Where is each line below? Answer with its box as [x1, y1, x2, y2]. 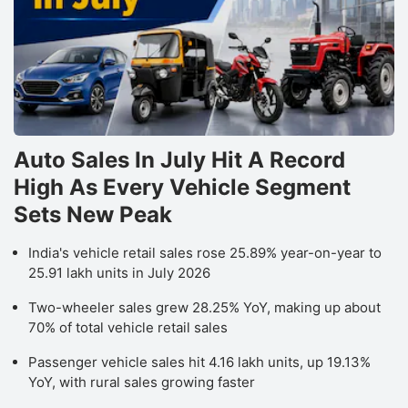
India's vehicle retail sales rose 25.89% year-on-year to [28, 243, 382, 261]
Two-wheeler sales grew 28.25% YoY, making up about [28, 298, 381, 316]
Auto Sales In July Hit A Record [14, 146, 345, 173]
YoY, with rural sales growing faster [28, 372, 255, 391]
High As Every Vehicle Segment [14, 173, 351, 200]
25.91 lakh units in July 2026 [28, 263, 210, 281]
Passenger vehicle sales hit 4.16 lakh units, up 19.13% [28, 352, 371, 371]
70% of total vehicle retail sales [28, 318, 228, 336]
